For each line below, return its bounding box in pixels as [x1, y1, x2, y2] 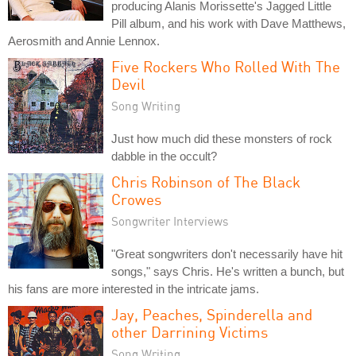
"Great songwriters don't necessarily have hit [111, 247, 342, 261]
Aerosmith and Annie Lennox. [8, 34, 160, 48]
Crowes [111, 190, 161, 208]
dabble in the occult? [111, 149, 217, 163]
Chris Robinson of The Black [111, 172, 300, 191]
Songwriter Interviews [111, 214, 229, 228]
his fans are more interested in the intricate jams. [8, 282, 259, 296]
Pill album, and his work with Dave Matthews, [111, 17, 346, 30]
